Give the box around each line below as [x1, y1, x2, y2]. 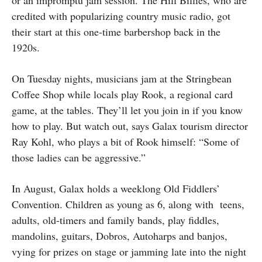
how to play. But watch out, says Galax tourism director [12, 118, 248, 133]
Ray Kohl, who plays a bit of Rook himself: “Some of [12, 134, 239, 149]
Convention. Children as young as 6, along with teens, [12, 196, 244, 211]
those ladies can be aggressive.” [12, 150, 149, 164]
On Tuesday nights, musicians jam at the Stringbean [12, 71, 232, 85]
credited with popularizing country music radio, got [12, 8, 230, 23]
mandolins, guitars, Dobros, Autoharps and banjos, [12, 228, 227, 243]
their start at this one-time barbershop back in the [12, 24, 220, 39]
